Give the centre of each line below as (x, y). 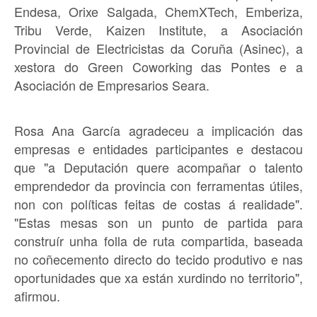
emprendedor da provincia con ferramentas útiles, (158, 185)
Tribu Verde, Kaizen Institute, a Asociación (158, 29)
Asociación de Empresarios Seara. (112, 85)
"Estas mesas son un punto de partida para (158, 222)
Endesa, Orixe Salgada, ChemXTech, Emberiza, (158, 11)
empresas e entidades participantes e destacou (158, 148)
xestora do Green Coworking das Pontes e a (158, 66)
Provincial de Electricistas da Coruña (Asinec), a (158, 48)
